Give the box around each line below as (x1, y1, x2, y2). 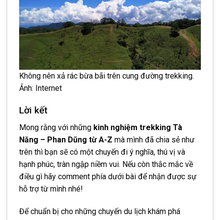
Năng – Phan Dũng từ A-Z (19, 135, 114, 144)
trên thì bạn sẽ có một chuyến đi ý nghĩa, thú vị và (19, 147, 185, 157)
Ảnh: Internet (19, 83, 62, 93)
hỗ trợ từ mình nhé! (19, 184, 83, 193)
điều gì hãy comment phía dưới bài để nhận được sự (19, 171, 196, 181)
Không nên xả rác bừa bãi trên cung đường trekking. (19, 71, 194, 81)
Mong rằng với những (19, 122, 93, 132)
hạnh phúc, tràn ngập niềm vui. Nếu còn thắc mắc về (19, 159, 193, 169)
